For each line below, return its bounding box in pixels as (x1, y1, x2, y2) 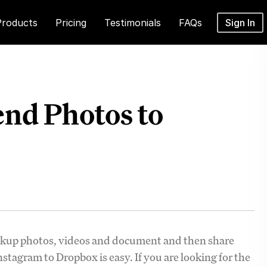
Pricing (55, 17, 87, 29)
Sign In (225, 17, 256, 29)
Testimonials (104, 17, 162, 29)
